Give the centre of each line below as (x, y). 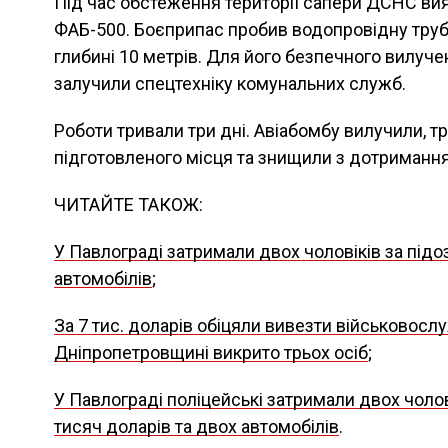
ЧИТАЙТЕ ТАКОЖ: (128, 204)
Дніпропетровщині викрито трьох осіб (211, 352)
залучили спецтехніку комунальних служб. (230, 83)
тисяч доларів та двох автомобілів (196, 426)
